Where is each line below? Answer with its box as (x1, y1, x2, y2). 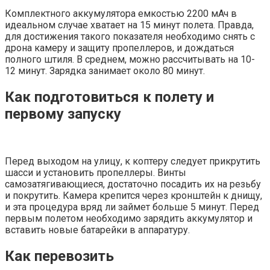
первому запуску (5, 105, 121, 123)
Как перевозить (5, 247, 114, 265)
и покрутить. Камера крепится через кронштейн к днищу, (5, 190, 262, 201)
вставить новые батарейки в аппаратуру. (5, 224, 190, 236)
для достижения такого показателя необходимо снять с (5, 31, 255, 43)
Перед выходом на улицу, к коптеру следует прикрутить (5, 155, 260, 167)
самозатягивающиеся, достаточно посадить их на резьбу (5, 178, 261, 190)
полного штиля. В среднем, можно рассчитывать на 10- (5, 54, 255, 66)
